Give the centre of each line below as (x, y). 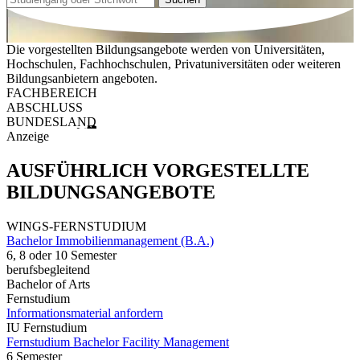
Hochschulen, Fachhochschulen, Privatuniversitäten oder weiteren (174, 64)
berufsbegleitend (48, 269)
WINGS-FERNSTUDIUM (76, 226)
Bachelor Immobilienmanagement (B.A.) (110, 240)
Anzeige (28, 137)
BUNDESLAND (51, 122)
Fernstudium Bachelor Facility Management (118, 342)
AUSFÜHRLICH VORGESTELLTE (158, 171)
